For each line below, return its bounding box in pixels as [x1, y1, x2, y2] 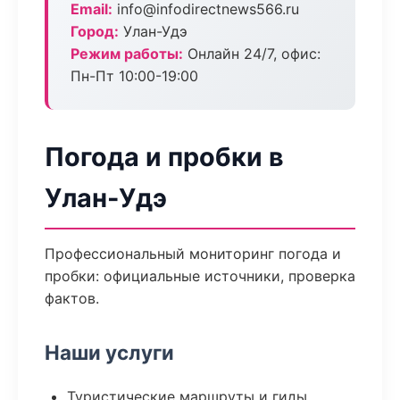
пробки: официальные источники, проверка [45, 267, 355, 285]
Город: [71, 22, 119, 40]
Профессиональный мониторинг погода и [45, 245, 341, 262]
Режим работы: [71, 45, 183, 62]
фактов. [45, 289, 99, 307]
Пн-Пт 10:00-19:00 [71, 67, 198, 85]
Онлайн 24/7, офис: [183, 45, 321, 62]
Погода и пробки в [45, 141, 284, 172]
